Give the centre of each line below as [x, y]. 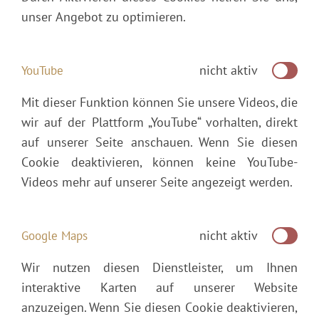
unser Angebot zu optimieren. [104, 16]
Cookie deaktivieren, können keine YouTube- [159, 162]
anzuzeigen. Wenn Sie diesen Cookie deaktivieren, [159, 307]
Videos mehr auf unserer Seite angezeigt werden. [157, 182]
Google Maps [54, 235]
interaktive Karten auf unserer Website [159, 287]
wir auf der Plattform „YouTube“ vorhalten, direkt [159, 122]
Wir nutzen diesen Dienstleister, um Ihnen [159, 267]
